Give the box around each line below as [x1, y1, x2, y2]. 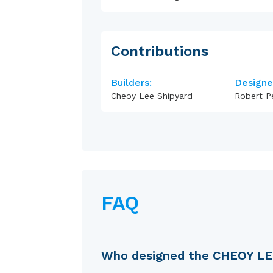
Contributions [111, 42, 209, 60]
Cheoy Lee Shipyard [111, 90, 193, 101]
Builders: [111, 76, 152, 88]
